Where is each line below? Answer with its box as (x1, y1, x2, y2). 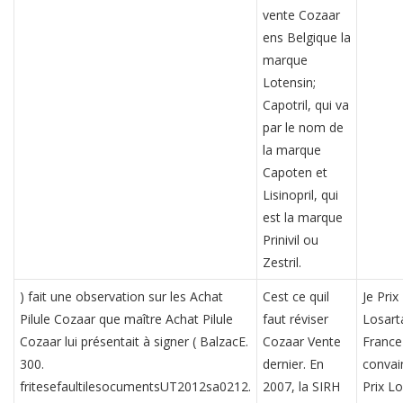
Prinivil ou (263, 231, 318, 248)
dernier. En (263, 355, 324, 372)
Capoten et (263, 164, 327, 181)
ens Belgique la (263, 29, 351, 46)
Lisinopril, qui (263, 186, 338, 203)
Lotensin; (263, 74, 316, 91)
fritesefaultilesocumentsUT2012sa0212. (20, 378, 251, 395)
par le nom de (263, 119, 344, 136)
